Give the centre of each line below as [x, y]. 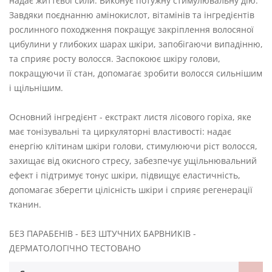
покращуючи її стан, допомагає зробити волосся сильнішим [136, 73]
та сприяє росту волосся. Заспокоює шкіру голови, [115, 58]
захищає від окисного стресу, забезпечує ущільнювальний [133, 160]
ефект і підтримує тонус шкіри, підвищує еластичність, [125, 175]
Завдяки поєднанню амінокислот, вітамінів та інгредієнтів [132, 15]
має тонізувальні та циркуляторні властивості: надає [120, 131]
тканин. [25, 204]
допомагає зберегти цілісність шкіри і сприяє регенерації [131, 189]
